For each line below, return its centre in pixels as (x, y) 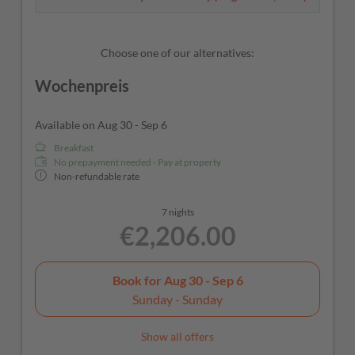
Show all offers (177, 337)
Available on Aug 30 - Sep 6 (101, 125)
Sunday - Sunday (177, 299)
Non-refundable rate (97, 177)
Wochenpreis (82, 86)
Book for (138, 280)
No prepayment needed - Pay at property (137, 162)
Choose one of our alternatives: (177, 53)
